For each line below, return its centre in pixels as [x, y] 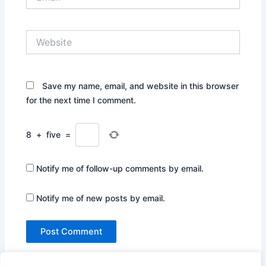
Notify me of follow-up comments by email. [120, 169]
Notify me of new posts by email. [101, 198]
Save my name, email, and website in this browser [141, 86]
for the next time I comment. [81, 100]
